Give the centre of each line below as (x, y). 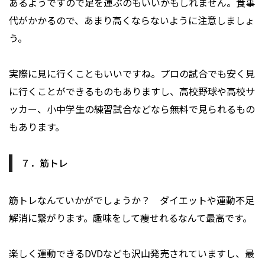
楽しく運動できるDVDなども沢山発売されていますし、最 (132, 253)
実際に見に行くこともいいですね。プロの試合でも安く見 (132, 74)
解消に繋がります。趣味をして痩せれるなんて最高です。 (130, 218)
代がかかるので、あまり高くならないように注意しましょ (132, 20)
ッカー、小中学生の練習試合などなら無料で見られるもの (132, 109)
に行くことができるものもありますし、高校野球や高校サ (132, 91)
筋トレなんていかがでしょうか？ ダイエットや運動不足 (132, 200)
